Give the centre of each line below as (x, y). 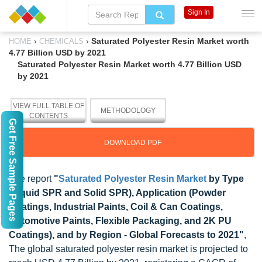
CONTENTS (49, 116)
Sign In (199, 12)
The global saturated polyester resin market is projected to (128, 249)
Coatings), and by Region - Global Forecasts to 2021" (126, 235)
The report (31, 179)
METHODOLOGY (128, 111)
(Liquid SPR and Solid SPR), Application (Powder (117, 193)
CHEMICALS (61, 41)
